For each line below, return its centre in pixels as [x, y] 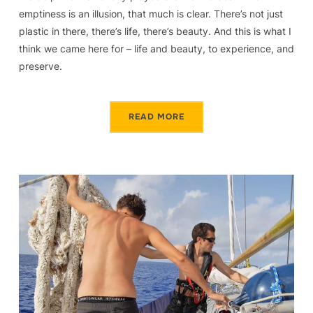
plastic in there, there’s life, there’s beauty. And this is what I [155, 31]
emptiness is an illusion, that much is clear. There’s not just [151, 14]
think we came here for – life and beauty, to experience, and [156, 49]
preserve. [40, 66]
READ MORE [156, 117]
